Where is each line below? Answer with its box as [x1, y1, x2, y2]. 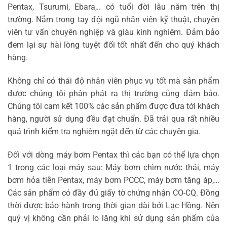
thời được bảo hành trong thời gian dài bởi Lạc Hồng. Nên [8, 200, 219, 210]
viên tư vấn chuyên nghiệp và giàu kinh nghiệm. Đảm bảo [8, 27, 219, 37]
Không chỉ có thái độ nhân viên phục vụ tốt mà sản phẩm [8, 76, 219, 86]
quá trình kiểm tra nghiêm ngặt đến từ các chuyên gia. [8, 127, 201, 137]
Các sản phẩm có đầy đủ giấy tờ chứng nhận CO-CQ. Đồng [8, 187, 219, 198]
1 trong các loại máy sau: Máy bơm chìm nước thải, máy [8, 162, 219, 172]
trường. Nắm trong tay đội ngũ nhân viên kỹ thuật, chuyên [8, 15, 219, 25]
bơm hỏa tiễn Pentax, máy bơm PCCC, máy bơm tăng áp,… [8, 175, 219, 185]
